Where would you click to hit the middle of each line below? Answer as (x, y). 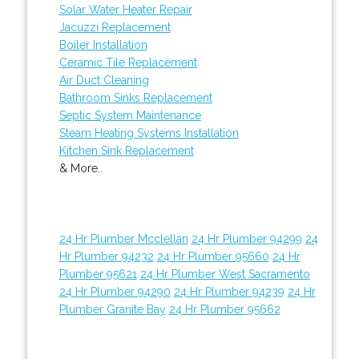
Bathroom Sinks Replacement (135, 97)
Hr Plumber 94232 (106, 256)
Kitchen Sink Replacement (126, 150)
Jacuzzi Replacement (115, 27)
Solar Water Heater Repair (125, 9)
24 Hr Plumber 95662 (224, 309)
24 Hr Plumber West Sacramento (225, 274)
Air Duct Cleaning (104, 80)
